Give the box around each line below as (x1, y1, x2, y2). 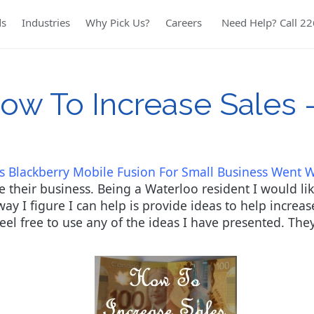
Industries (22, 15, 71, 29)
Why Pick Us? (86, 15, 151, 29)
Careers (165, 15, 203, 29)
